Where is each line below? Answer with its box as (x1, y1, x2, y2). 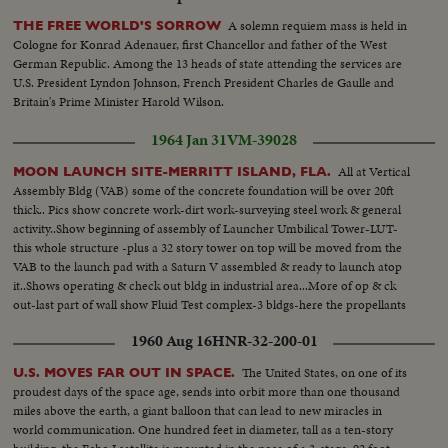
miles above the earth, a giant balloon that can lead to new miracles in (13, 400, 383, 420)
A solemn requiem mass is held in (228, 16, 408, 36)
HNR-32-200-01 (211, 329, 318, 352)
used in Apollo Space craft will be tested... (13, 313, 233, 333)
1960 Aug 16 (130, 329, 212, 352)
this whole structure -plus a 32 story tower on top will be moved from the (13, 237, 403, 257)
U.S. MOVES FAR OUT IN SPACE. (13, 364, 236, 380)
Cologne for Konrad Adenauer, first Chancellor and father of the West (13, 35, 388, 55)
